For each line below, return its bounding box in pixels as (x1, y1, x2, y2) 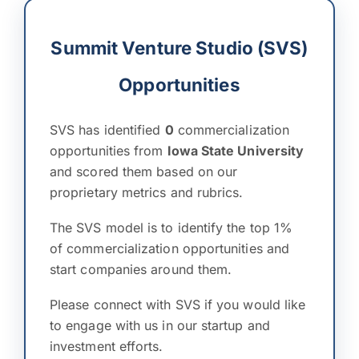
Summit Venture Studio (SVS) (50, 37, 309, 58)
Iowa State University (167, 143, 305, 159)
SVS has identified (50, 122, 165, 138)
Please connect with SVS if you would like (50, 296, 306, 313)
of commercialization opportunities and (50, 240, 290, 256)
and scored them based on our (50, 163, 238, 179)
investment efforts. (50, 338, 163, 354)
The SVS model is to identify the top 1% (50, 220, 293, 236)
